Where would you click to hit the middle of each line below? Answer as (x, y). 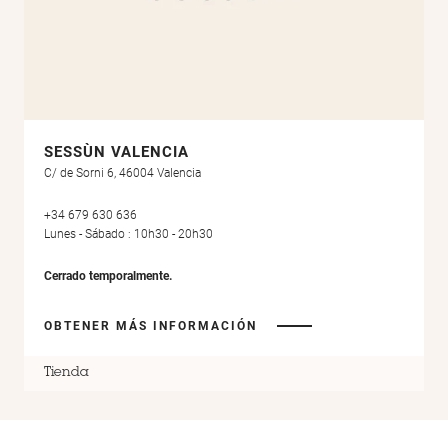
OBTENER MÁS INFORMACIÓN (150, 325)
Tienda (66, 373)
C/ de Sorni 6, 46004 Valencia (122, 173)
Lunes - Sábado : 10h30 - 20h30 (128, 234)
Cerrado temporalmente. (108, 275)
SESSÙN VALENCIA (116, 152)
